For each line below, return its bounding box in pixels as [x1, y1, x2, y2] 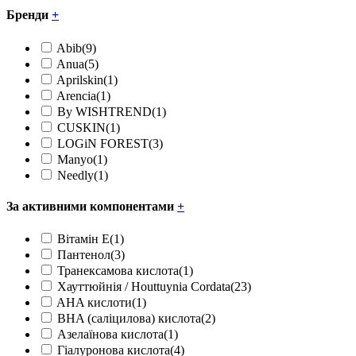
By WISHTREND [57, 104, 152, 118]
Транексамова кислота [57, 264, 179, 278]
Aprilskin [56, 72, 103, 87]
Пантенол [57, 248, 110, 262]
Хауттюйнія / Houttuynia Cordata [57, 280, 230, 294]
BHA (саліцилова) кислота [57, 311, 201, 326]
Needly [57, 168, 94, 182]
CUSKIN [57, 120, 106, 134]
